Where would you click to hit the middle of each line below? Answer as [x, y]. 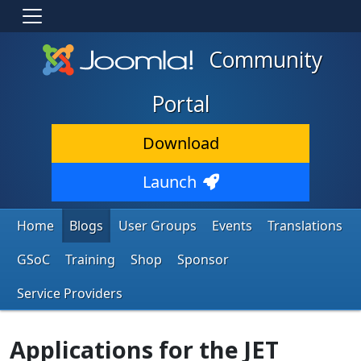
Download [180, 143]
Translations [305, 225]
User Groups [158, 225]
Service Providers [70, 293]
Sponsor [203, 259]
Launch [169, 181]
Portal [180, 104]
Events [232, 225]
